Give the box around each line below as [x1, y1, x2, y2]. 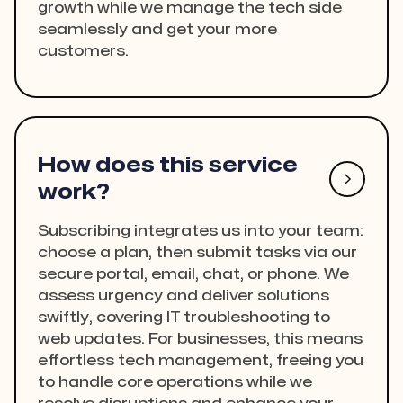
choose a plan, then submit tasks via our [38, 246, 357, 261]
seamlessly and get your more [38, 22, 277, 38]
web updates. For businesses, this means [38, 332, 363, 347]
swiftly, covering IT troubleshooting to [38, 310, 330, 326]
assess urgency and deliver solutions [38, 289, 329, 304]
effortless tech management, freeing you [38, 354, 363, 369]
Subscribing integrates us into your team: [38, 224, 363, 239]
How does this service [38, 155, 298, 176]
